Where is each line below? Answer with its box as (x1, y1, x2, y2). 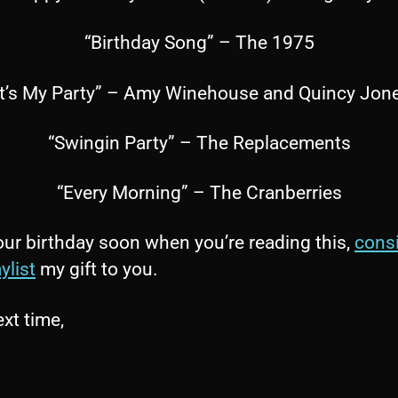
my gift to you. (36, 259, 158, 281)
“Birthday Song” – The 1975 (84, 32, 314, 54)
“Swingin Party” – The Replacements (47, 131, 351, 154)
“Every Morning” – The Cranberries (56, 182, 342, 204)
